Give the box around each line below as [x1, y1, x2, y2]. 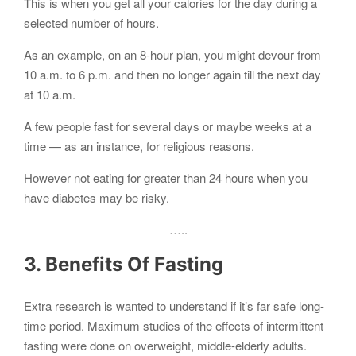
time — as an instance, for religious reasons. [24, 137, 254, 155]
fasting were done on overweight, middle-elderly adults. [24, 336, 307, 354]
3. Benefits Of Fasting [24, 253, 223, 277]
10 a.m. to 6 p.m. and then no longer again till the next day [24, 66, 321, 83]
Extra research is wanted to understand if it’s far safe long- [24, 296, 324, 314]
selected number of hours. [24, 14, 159, 32]
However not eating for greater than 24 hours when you [24, 169, 308, 187]
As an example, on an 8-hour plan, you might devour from [24, 46, 321, 64]
